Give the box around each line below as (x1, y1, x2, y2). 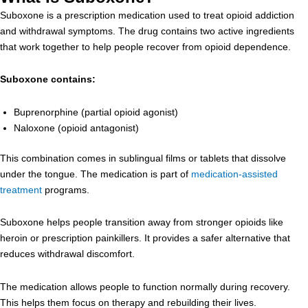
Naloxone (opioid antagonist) (14, 122, 139, 133)
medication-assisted (191, 168, 278, 179)
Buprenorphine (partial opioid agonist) (14, 106, 178, 118)
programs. (42, 184, 89, 195)
